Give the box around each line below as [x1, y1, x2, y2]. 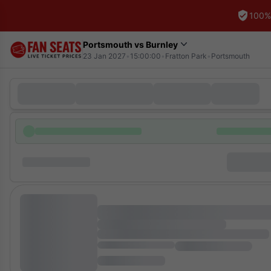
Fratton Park [165, 51, 207, 60]
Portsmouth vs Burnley [83, 39, 178, 50]
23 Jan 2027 [83, 51, 126, 60]
